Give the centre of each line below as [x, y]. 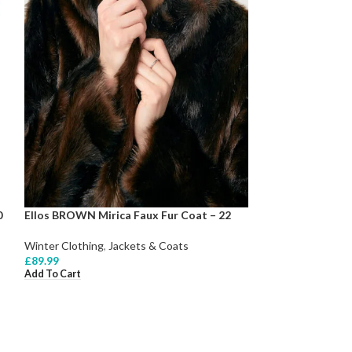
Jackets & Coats [148, 245]
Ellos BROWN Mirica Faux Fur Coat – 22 [127, 214]
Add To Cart [52, 273]
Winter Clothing [64, 245]
